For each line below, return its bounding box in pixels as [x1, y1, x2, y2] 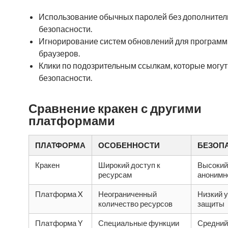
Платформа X [35, 189, 83, 198]
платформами [28, 113, 115, 128]
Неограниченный [98, 189, 157, 198]
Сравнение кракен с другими [28, 101, 202, 116]
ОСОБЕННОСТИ [98, 140, 160, 150]
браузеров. [39, 48, 80, 58]
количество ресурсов [98, 199, 173, 208]
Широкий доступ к [98, 160, 160, 169]
